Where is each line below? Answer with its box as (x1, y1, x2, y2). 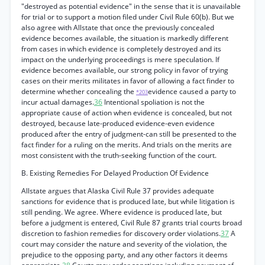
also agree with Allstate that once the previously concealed (21, 22, 214, 33)
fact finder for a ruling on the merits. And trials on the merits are (21, 140, 232, 150)
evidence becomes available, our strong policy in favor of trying (21, 65, 228, 75)
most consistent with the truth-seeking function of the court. (21, 150, 216, 160)
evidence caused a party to (148, 86, 236, 96)
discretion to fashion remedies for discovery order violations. (21, 228, 221, 238)
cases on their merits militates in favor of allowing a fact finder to (21, 76, 234, 86)
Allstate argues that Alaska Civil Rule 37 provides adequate (21, 186, 214, 196)
